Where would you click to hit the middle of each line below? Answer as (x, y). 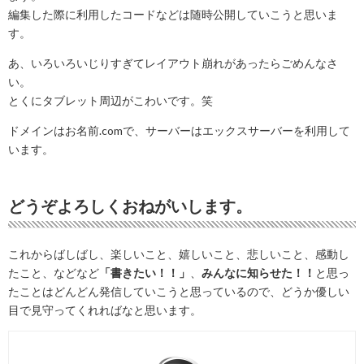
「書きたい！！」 (145, 273)
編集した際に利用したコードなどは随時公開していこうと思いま (173, 15)
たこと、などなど (54, 273)
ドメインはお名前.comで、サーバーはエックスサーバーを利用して (179, 131)
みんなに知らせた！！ (258, 273)
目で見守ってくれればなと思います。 (105, 310)
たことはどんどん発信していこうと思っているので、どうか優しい (179, 292)
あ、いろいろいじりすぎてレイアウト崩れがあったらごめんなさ (173, 63)
